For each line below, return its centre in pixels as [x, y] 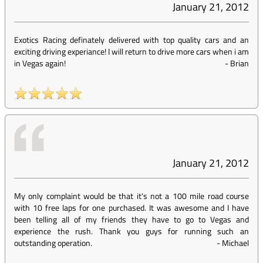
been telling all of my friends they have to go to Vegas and [131, 219]
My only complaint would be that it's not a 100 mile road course [131, 196]
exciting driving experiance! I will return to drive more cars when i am [131, 51]
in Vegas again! [40, 63]
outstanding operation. [53, 243]
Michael [235, 243]
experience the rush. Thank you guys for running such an [131, 231]
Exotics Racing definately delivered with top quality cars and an [131, 40]
